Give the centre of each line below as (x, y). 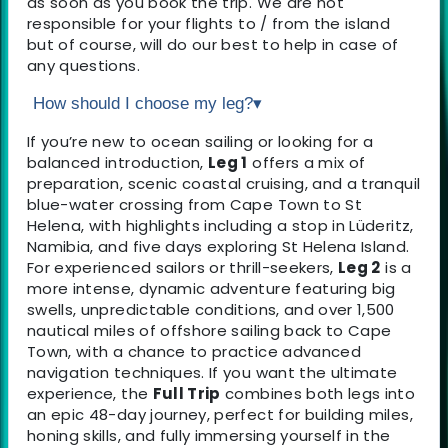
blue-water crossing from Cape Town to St (195, 204)
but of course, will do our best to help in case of (213, 44)
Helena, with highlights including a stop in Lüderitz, (220, 225)
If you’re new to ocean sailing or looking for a (200, 141)
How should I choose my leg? (143, 103)
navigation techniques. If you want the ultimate (212, 372)
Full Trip (186, 393)
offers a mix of (306, 162)
